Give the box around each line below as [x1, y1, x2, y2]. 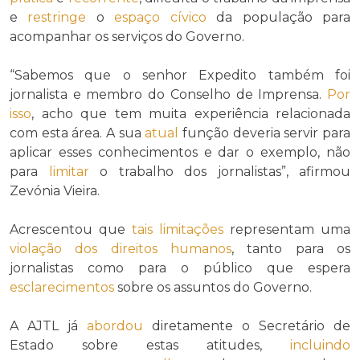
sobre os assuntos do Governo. [114, 280, 312, 296]
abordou [87, 318, 143, 334]
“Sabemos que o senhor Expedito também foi [10, 67, 350, 84]
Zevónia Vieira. [10, 183, 100, 199]
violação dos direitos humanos [10, 241, 231, 257]
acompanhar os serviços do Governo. [10, 29, 244, 45]
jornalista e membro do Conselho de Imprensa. [10, 87, 327, 103]
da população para [206, 10, 351, 26]
